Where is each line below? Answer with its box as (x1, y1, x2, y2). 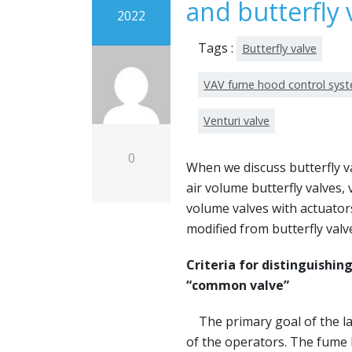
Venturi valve (203, 113, 269, 128)
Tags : (198, 39, 236, 57)
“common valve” (186, 277, 289, 294)
